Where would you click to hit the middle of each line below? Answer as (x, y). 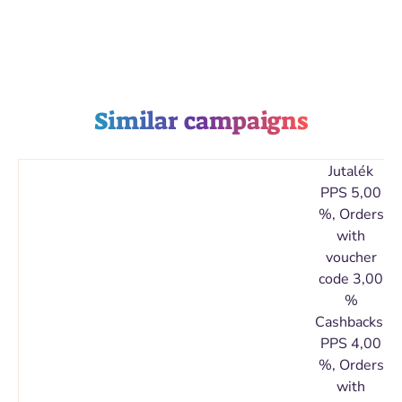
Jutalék (351, 171)
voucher (351, 258)
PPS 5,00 (351, 193)
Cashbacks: (351, 322)
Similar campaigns (201, 121)
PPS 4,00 (351, 344)
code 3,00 (351, 279)
